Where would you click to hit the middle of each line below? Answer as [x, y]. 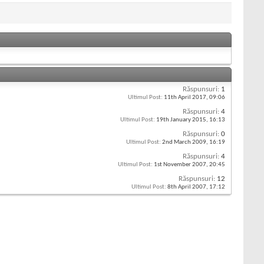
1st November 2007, [181, 165]
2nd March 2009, [185, 143]
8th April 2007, [188, 187]
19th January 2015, [182, 120]
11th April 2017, [186, 98]
